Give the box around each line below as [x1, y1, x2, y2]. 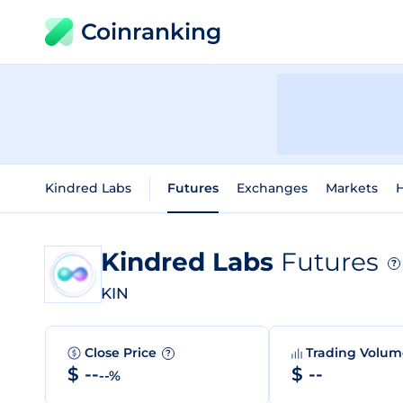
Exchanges [237, 180, 308, 196]
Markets [326, 180, 378, 196]
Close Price [85, 345, 160, 361]
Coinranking [81, 18, 221, 45]
